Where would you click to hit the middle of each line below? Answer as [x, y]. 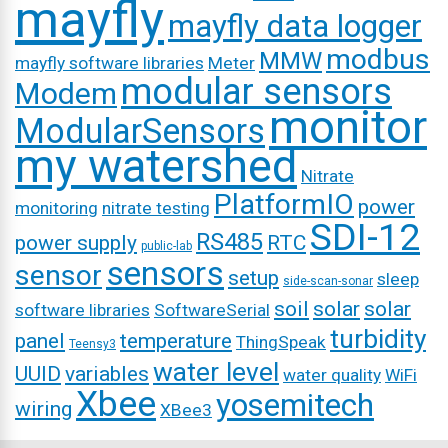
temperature [176, 341]
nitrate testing [156, 208]
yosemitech [295, 405]
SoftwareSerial [212, 310]
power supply [76, 243]
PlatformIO [284, 204]
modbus [378, 59]
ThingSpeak [281, 342]
